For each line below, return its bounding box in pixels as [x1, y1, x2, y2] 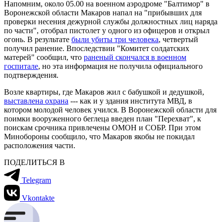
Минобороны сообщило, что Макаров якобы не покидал [4, 132, 195, 141]
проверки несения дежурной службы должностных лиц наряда [4, 17, 218, 26]
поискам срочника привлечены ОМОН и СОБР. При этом [4, 123, 201, 132]
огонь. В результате [4, 35, 71, 44]
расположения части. [4, 141, 75, 150]
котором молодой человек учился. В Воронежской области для [4, 105, 217, 114]
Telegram [22, 175, 51, 184]
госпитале [4, 61, 38, 70]
